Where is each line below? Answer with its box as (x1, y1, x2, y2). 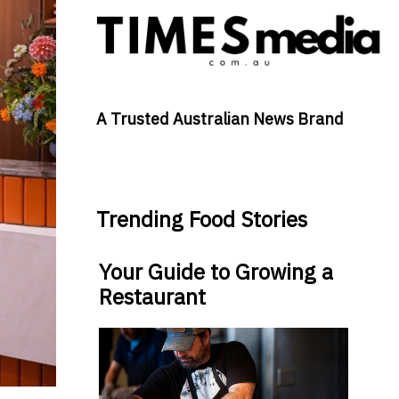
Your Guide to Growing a (98, 257, 333, 287)
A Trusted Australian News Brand (95, 109, 344, 130)
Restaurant (98, 282, 206, 312)
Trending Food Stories (95, 205, 307, 234)
